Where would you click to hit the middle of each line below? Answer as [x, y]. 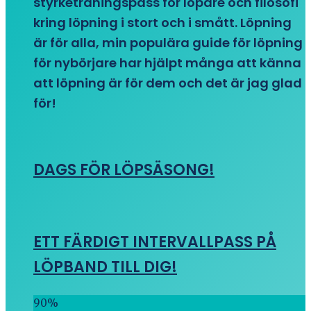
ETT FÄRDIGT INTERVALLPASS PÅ [155, 242]
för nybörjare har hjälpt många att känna [167, 63]
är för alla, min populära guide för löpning [168, 43]
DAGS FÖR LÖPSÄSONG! [124, 170]
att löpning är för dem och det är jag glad [168, 83]
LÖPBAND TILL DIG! [105, 267]
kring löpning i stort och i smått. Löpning [162, 23]
